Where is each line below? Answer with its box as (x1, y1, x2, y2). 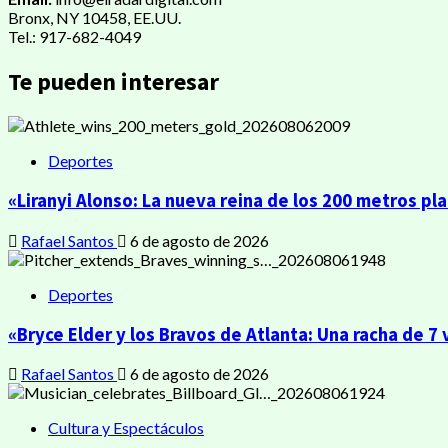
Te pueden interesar (8, 65, 219, 97)
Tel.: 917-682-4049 (8, 26, 141, 46)
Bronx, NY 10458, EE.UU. (8, 7, 181, 27)
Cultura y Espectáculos (48, 418, 204, 438)
